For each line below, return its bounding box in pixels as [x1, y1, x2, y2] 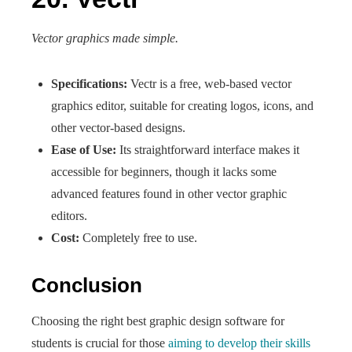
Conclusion [31, 273, 142, 297]
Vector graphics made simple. [31, 31, 178, 45]
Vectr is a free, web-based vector [127, 77, 291, 90]
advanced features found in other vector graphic [51, 187, 287, 200]
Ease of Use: [51, 143, 116, 156]
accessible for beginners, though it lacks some [51, 165, 277, 178]
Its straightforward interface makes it [116, 143, 299, 156]
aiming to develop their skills [168, 336, 310, 350]
